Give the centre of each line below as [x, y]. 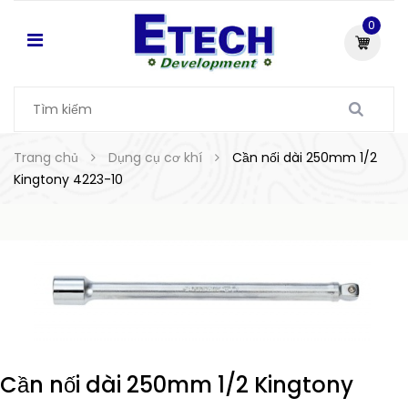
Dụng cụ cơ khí [155, 158]
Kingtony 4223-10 [68, 179]
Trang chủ [46, 158]
